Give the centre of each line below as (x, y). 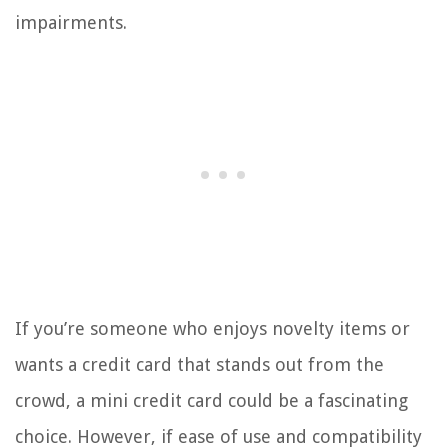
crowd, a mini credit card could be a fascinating (211, 401)
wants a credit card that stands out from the (199, 365)
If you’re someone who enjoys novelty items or (212, 329)
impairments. (71, 23)
